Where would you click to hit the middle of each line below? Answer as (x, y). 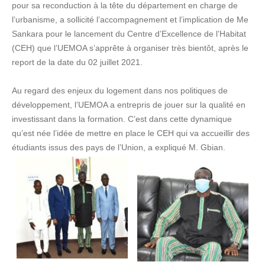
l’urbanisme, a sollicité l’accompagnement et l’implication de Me (130, 20)
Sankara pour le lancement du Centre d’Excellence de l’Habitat (129, 34)
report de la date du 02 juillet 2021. (77, 62)
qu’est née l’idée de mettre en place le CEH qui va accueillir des (131, 133)
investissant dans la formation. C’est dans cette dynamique (122, 119)
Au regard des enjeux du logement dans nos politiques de (120, 91)
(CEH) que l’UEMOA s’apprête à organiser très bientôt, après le (130, 48)
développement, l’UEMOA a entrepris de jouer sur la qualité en (129, 105)
